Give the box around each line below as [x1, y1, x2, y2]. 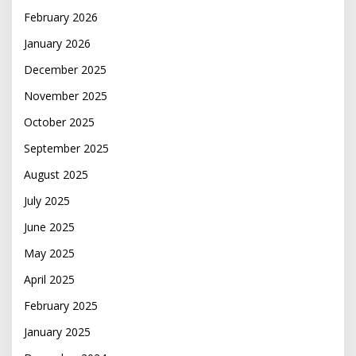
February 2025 [24, 298, 98, 314]
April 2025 [24, 272, 75, 288]
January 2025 [24, 324, 91, 340]
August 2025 [24, 167, 88, 183]
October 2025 [24, 114, 95, 130]
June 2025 [24, 219, 75, 235]
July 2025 [24, 193, 70, 209]
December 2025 [24, 62, 106, 78]
